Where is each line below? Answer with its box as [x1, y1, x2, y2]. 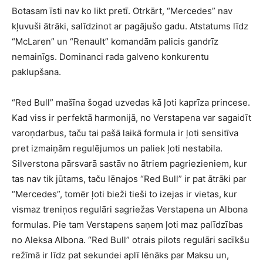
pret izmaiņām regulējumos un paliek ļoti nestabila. [12, 142, 222, 154]
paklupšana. [12, 66, 61, 77]
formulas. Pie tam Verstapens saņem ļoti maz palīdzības [12, 218, 243, 230]
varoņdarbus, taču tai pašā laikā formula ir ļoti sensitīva [12, 127, 238, 139]
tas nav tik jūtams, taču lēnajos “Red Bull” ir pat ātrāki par [12, 173, 247, 184]
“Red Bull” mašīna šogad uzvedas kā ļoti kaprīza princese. [12, 96, 250, 108]
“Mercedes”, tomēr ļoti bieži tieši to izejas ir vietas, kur [12, 188, 237, 200]
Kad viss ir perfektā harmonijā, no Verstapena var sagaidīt [12, 112, 251, 123]
